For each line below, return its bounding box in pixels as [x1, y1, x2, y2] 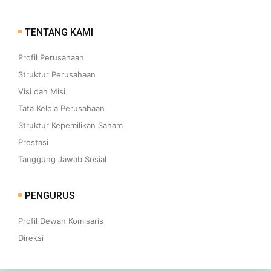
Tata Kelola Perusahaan [18, 103, 105, 113]
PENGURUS [25, 189, 75, 201]
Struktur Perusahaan [18, 70, 96, 79]
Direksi [18, 233, 44, 243]
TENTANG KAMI [25, 26, 93, 38]
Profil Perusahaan [18, 53, 84, 62]
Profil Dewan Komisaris [18, 216, 103, 226]
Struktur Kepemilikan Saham [18, 120, 123, 130]
